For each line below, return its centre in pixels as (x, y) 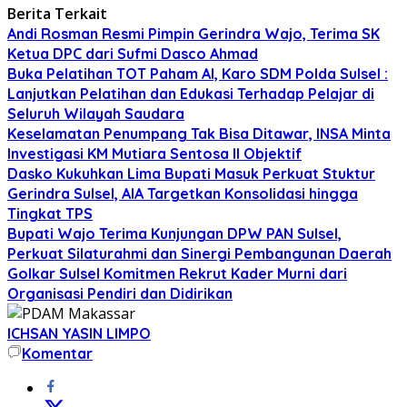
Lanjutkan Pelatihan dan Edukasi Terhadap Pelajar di (191, 93)
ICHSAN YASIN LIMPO (79, 333)
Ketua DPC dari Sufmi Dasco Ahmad (133, 53)
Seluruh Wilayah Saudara (96, 113)
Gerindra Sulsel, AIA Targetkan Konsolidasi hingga (183, 193)
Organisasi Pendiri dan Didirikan (120, 293)
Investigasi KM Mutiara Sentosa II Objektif (154, 153)
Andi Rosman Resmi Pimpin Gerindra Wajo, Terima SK (194, 33)
